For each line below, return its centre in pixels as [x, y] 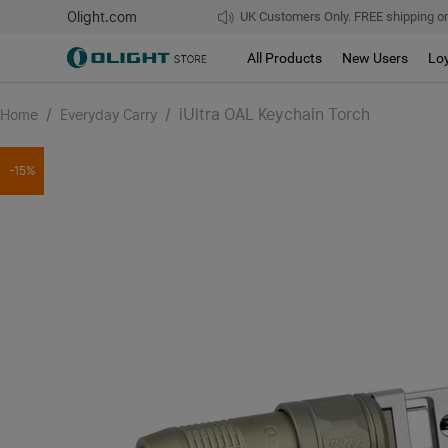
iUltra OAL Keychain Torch [274, 114]
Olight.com [102, 16]
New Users [375, 57]
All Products [285, 57]
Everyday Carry [108, 115]
